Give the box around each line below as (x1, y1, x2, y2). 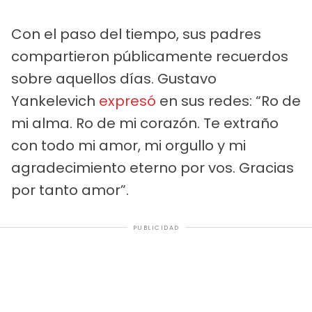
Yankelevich (11, 91, 99, 111)
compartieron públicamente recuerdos (11, 46, 288, 66)
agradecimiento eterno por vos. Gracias (11, 157, 294, 178)
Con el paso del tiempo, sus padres (11, 24, 261, 44)
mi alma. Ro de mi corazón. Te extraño (11, 113, 279, 133)
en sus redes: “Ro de (156, 91, 301, 111)
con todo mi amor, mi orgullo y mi (11, 135, 246, 155)
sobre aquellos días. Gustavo (11, 68, 217, 88)
